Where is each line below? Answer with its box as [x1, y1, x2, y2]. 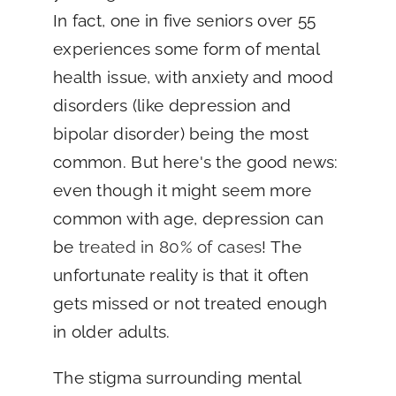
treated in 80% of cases [78, 236, 263, 256]
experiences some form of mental [52, 38, 319, 58]
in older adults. [52, 321, 171, 341]
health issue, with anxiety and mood [52, 66, 333, 87]
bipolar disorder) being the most [52, 123, 309, 143]
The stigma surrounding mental [52, 367, 301, 387]
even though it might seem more [52, 179, 312, 200]
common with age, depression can [52, 208, 324, 228]
